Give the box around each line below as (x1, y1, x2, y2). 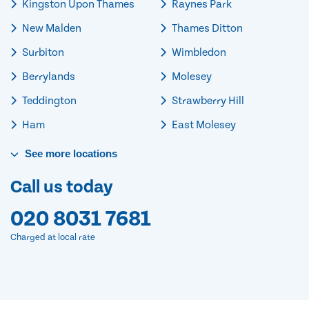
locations (70, 147, 117, 159)
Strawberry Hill (170, 94, 244, 107)
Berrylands (20, 70, 75, 83)
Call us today (10, 177, 113, 197)
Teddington (20, 94, 77, 107)
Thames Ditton (170, 21, 243, 34)
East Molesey (170, 118, 236, 131)
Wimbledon (170, 46, 226, 59)
